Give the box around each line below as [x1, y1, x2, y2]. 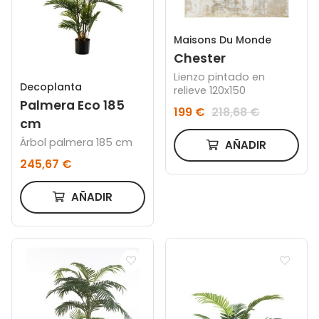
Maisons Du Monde [174, 32, 272, 47]
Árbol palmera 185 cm [20, 135, 133, 150]
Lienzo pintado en [174, 70, 266, 85]
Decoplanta [20, 79, 83, 94]
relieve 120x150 [174, 83, 246, 98]
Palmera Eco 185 [20, 96, 125, 114]
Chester [174, 49, 226, 67]
